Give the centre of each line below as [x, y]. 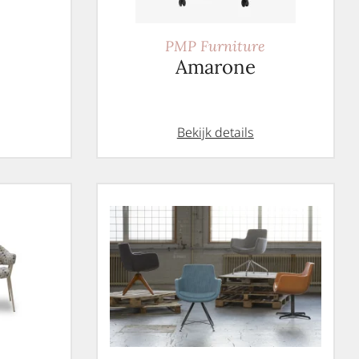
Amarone [215, 67]
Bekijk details [215, 132]
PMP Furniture [216, 46]
